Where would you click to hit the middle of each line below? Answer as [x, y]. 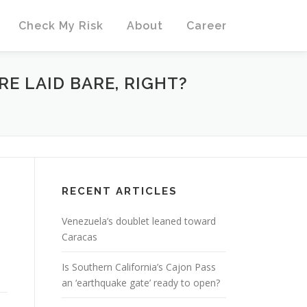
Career [207, 26]
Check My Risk [61, 26]
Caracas [79, 237]
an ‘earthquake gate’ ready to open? [141, 283]
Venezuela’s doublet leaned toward [139, 221]
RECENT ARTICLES [120, 191]
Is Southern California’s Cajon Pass [139, 267]
